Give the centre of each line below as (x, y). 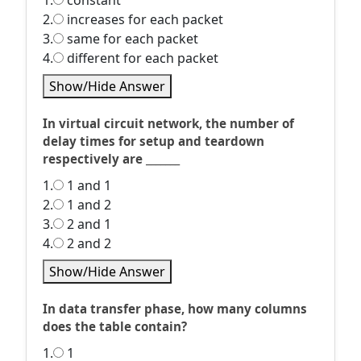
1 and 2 (87, 205)
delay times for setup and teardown (154, 141)
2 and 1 (87, 224)
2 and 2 (87, 243)
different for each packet (141, 58)
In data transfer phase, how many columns (175, 309)
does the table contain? (115, 326)
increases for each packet (143, 19)
